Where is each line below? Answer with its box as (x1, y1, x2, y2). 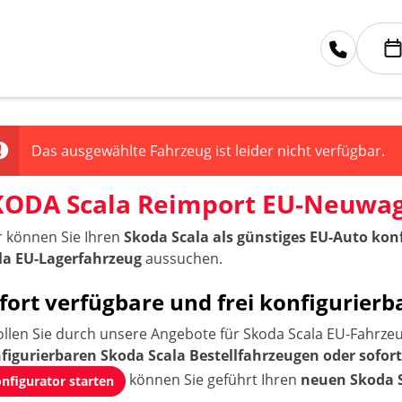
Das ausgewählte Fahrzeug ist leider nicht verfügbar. (31, 141, 386, 161)
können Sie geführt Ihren (126, 370, 301, 390)
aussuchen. (142, 249, 223, 268)
